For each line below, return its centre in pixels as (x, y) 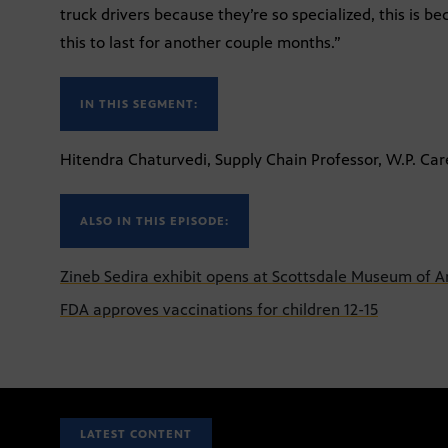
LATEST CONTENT (136, 434)
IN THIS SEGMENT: (139, 103)
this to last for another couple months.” (200, 42)
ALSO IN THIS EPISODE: (154, 220)
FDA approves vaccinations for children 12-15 (219, 309)
